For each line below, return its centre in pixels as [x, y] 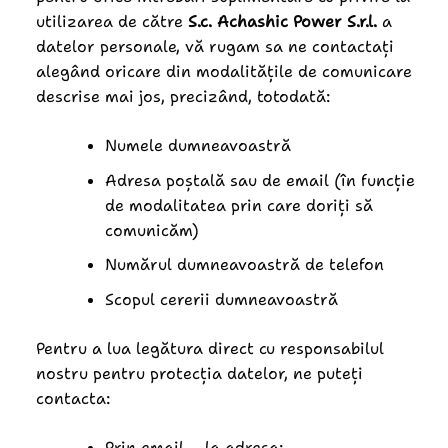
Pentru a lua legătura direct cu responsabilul [209, 348]
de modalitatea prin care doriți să [238, 205]
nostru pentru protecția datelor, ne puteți [199, 373]
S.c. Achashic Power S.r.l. [282, 21]
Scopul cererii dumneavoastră [221, 299]
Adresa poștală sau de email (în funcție [259, 180]
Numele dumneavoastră [197, 145]
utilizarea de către [111, 21]
